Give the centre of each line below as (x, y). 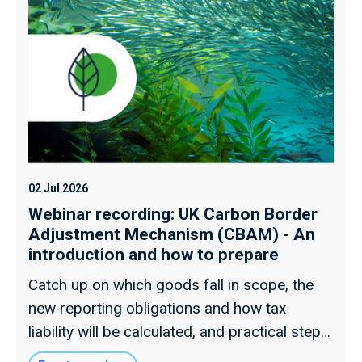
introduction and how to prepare (154, 255)
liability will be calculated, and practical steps (179, 332)
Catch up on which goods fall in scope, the (171, 285)
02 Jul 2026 (58, 189)
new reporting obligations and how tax (157, 309)
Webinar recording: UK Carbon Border (173, 215)
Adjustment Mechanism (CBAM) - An (172, 235)
